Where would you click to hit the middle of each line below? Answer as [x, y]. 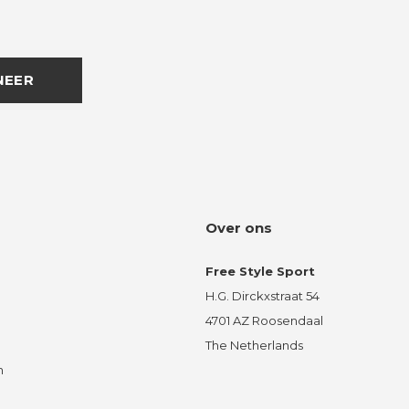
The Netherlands [254, 345]
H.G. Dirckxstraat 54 [262, 295]
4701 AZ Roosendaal [264, 320]
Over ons [238, 227]
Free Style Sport [260, 271]
